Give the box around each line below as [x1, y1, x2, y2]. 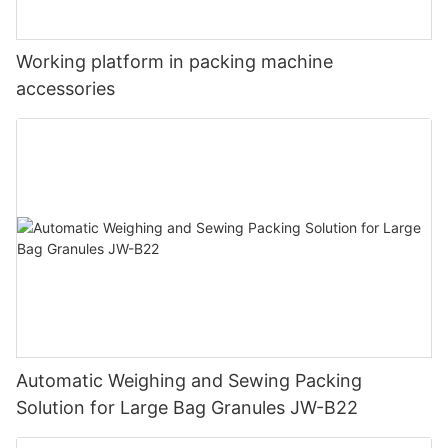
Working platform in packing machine [16, 51, 333, 73]
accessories [16, 78, 115, 100]
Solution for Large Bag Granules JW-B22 [16, 397, 358, 419]
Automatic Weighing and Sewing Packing [16, 370, 362, 392]
